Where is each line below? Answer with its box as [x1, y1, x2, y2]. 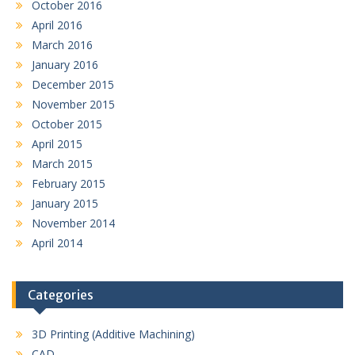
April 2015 [32, 136, 82, 151]
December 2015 [32, 77, 114, 92]
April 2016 [32, 17, 82, 32]
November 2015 [32, 97, 115, 112]
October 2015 [32, 116, 102, 132]
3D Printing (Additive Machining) [32, 326, 195, 342]
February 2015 [32, 176, 105, 191]
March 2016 [32, 37, 93, 52]
